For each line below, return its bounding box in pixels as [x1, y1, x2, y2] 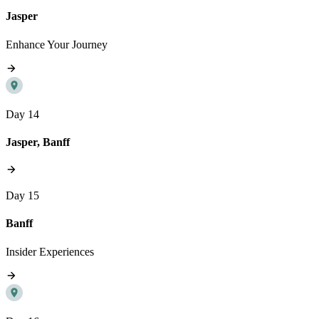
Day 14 [6, 108, 39, 120]
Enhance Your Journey [6, 38, 108, 51]
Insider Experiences [6, 245, 94, 258]
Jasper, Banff [6, 135, 70, 148]
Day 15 [6, 189, 39, 202]
